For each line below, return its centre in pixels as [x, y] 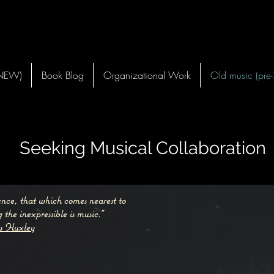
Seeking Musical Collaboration [143, 148]
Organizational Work [147, 75]
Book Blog [62, 75]
